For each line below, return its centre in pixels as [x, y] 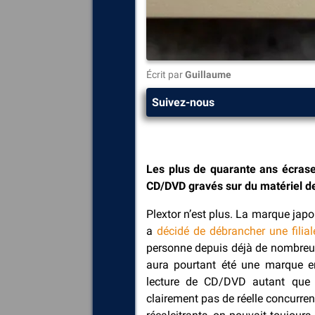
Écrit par [166, 75]
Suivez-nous [183, 102]
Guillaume [208, 75]
